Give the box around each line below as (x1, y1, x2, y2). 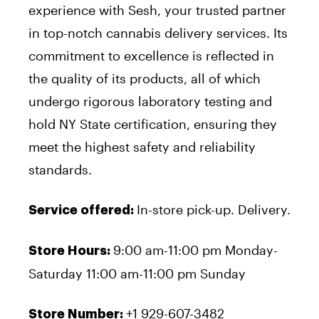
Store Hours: (28, 244, 113, 257)
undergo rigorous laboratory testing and (28, 93, 272, 109)
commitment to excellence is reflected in (28, 47, 274, 63)
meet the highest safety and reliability (28, 138, 256, 155)
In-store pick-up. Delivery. (137, 201, 291, 217)
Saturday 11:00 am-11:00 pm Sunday (28, 265, 246, 281)
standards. (28, 161, 95, 177)
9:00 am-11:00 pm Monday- (113, 241, 278, 258)
